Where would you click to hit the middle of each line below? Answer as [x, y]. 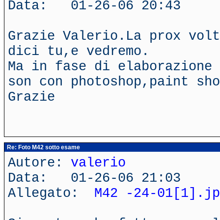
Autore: [39, 163]
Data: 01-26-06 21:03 [94, 178]
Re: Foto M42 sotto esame [43, 147]
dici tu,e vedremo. [79, 51]
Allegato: [51, 193]
